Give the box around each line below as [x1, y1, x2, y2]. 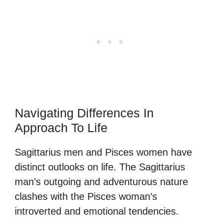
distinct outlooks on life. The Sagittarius [15, 161, 185, 172]
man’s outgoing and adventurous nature [15, 176, 188, 187]
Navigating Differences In [15, 106, 154, 120]
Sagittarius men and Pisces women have [15, 146, 192, 158]
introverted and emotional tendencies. [15, 205, 179, 217]
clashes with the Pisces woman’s [15, 191, 157, 202]
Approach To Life [15, 120, 108, 135]
